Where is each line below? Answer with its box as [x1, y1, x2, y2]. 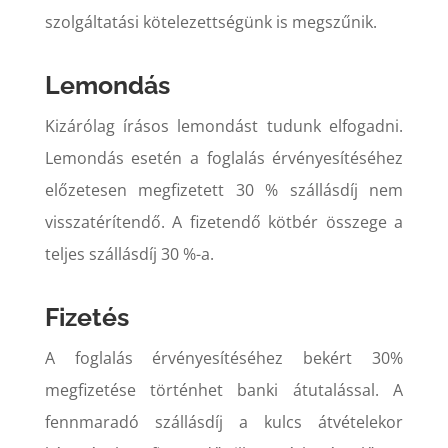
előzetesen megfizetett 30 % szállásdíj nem [44, 178, 404, 201]
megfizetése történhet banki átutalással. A [44, 378, 404, 401]
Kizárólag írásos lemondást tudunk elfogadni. [44, 114, 404, 137]
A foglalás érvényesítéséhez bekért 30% [44, 346, 404, 369]
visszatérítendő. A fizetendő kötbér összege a [44, 210, 404, 233]
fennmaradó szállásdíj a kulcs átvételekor [44, 410, 404, 433]
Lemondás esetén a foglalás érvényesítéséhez [44, 146, 404, 169]
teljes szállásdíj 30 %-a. [44, 242, 214, 265]
